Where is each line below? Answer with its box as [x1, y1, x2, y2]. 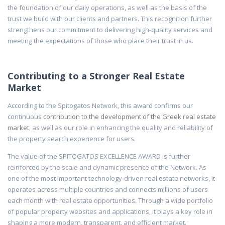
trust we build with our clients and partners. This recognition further [8, 14, 212, 23]
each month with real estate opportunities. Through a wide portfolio [8, 195, 213, 205]
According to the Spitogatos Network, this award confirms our [8, 100, 193, 110]
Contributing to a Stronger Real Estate [8, 69, 185, 82]
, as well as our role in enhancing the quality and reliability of [29, 123, 213, 132]
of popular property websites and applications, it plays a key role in [8, 206, 212, 216]
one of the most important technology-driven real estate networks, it [8, 173, 215, 183]
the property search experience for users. [8, 134, 136, 143]
